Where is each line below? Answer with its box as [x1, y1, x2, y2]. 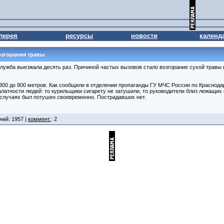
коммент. [27, 116, 51, 122]
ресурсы [65, 32, 93, 39]
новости [130, 32, 157, 39]
